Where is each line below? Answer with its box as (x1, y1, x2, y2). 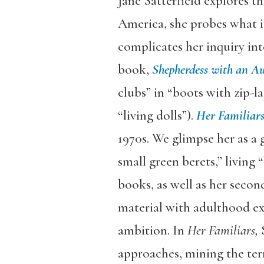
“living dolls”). (117, 107, 196, 124)
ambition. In (117, 222, 187, 239)
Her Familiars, (187, 222, 258, 239)
